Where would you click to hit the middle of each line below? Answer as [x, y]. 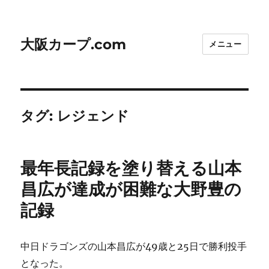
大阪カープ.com [74, 44]
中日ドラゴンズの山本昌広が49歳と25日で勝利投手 [134, 246]
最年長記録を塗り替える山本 [131, 168]
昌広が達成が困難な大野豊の [131, 189]
